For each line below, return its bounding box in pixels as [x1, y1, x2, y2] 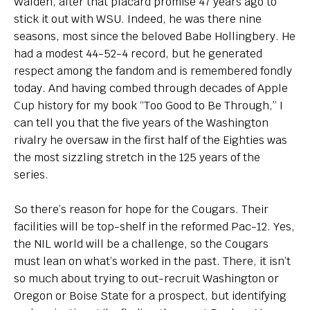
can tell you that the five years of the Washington [14, 116, 268, 130]
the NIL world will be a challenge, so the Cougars [14, 237, 268, 251]
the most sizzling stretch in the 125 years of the [14, 150, 260, 165]
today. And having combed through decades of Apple [14, 81, 288, 95]
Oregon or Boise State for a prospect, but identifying [14, 289, 286, 303]
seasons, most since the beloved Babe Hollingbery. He [14, 29, 295, 44]
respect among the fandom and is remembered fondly [14, 64, 292, 78]
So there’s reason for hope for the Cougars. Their [14, 202, 268, 217]
